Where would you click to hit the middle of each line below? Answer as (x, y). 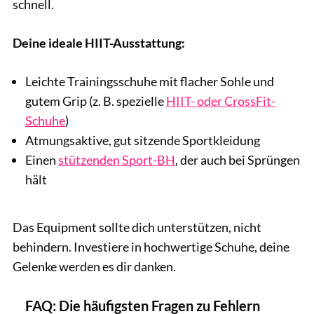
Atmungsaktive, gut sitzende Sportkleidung (143, 140)
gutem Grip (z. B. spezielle (96, 101)
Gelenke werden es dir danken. (94, 267)
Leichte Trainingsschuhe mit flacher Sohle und (150, 81)
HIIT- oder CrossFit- (221, 101)
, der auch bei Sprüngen (238, 159)
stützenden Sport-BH (117, 159)
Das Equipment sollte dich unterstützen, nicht (137, 227)
